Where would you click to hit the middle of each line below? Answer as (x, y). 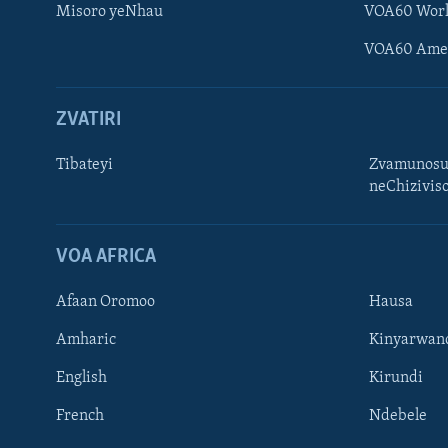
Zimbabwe (55, 279)
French (80, 415)
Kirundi (395, 377)
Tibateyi (84, 164)
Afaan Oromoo (105, 301)
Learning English (77, 207)
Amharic (86, 339)
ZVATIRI (88, 119)
